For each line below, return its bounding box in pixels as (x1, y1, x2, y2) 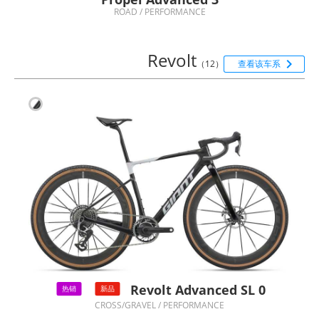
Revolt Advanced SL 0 (130, 281, 266, 299)
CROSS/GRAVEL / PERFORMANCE (95, 299, 224, 312)
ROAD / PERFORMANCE (113, 5, 206, 18)
